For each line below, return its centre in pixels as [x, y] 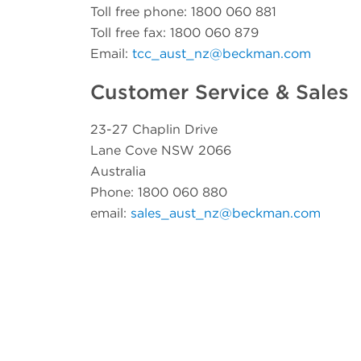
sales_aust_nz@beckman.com [226, 214]
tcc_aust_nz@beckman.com [222, 53]
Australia [118, 172]
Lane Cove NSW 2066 [161, 151]
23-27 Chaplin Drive [154, 130]
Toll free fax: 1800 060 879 [174, 32]
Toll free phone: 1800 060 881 [183, 11]
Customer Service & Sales [220, 91]
